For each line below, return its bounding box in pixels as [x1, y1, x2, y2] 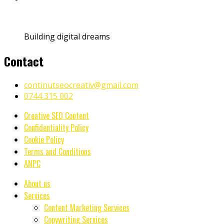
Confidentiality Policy [24, 121, 88, 134]
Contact [4, 51, 43, 70]
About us [24, 177, 50, 190]
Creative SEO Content [24, 109, 89, 122]
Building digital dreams [24, 30, 110, 42]
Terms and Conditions [24, 145, 91, 158]
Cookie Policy [24, 133, 64, 146]
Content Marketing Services [44, 201, 129, 214]
